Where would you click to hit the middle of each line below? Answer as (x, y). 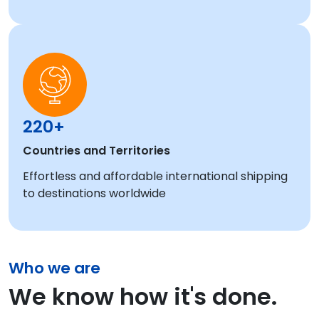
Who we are (54, 268)
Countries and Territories (96, 151)
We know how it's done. (143, 297)
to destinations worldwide (94, 193)
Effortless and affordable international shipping (155, 176)
